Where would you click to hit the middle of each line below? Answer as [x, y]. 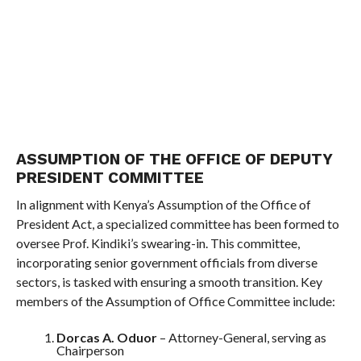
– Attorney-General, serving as [241, 337]
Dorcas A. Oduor [106, 337]
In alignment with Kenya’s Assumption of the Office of [163, 204]
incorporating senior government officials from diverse [166, 262]
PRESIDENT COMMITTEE [110, 178]
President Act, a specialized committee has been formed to [177, 224]
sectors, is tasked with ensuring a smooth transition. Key [169, 282]
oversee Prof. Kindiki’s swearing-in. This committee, [158, 243]
